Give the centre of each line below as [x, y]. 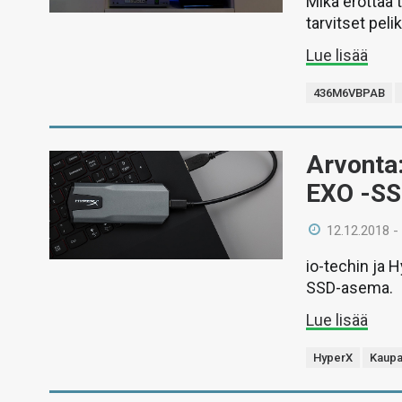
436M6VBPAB [350, 93]
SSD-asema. [350, 288]
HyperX [333, 358]
